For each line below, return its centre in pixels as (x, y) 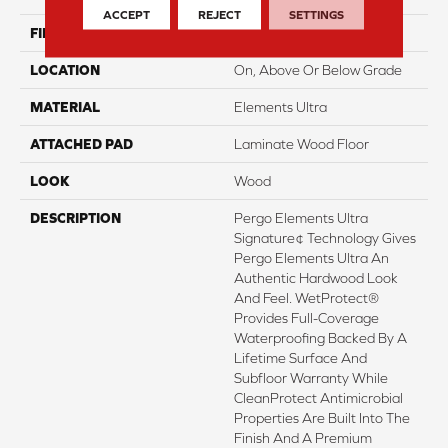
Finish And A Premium (303, 437)
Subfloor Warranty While (311, 377)
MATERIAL (65, 106)
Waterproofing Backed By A (320, 337)
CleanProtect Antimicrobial (318, 397)
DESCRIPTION (75, 217)
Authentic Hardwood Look (316, 277)
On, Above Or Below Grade (318, 69)
